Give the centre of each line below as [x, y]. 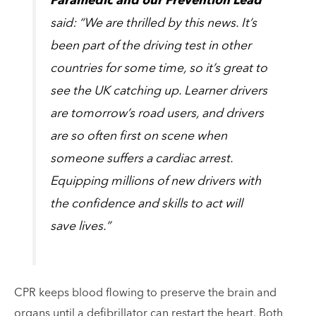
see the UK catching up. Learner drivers [159, 92]
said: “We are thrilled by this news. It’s [154, 24]
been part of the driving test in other [151, 47]
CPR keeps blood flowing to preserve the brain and [145, 294]
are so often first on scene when [139, 137]
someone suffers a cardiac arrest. [142, 159]
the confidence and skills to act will [147, 205]
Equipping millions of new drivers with [156, 182]
